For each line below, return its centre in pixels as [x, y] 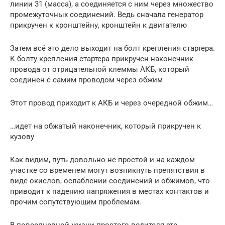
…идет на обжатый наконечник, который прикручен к [105, 126]
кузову [22, 136]
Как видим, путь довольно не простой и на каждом [102, 159]
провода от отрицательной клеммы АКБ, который [100, 69]
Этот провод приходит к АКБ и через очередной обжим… [111, 103]
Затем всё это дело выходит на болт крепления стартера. [113, 48]
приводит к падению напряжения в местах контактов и [109, 191]
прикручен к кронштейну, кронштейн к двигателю [98, 25]
